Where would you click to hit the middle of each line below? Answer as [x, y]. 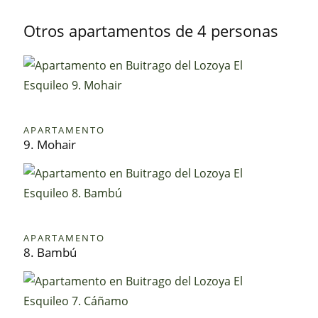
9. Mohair [50, 144]
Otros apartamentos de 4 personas [151, 30]
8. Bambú [50, 252]
